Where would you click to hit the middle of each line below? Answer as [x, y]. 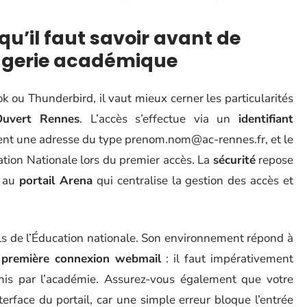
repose [274, 160]
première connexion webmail [82, 259]
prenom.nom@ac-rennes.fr [195, 139]
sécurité [234, 160]
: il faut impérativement [228, 259]
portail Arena [56, 181]
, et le [279, 139]
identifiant [266, 119]
